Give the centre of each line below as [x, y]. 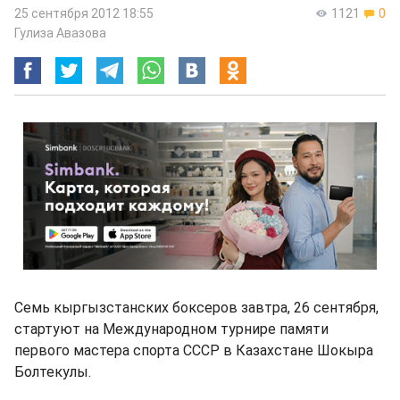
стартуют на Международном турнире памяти [171, 329]
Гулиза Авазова [60, 33]
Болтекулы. [53, 372]
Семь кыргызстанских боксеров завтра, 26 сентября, [196, 308]
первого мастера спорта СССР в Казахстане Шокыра [194, 350]
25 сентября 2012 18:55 [84, 13]
